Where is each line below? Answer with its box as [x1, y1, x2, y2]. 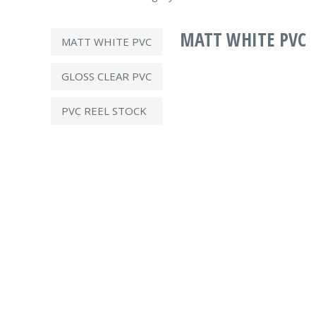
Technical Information [208, 298, 312, 315]
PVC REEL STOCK [61, 104, 147, 118]
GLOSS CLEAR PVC [61, 69, 152, 83]
